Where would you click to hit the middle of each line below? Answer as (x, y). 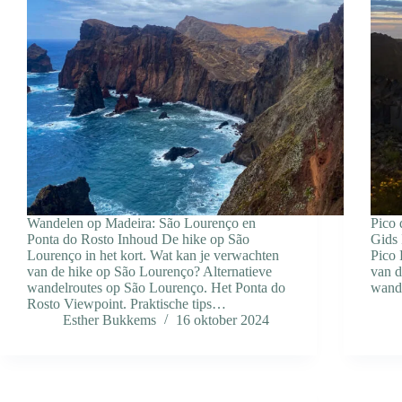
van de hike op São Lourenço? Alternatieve (149, 272)
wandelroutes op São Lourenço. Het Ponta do (156, 288)
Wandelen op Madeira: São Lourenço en (141, 223)
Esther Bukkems (109, 320)
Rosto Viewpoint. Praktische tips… (127, 304)
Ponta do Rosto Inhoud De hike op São (138, 240)
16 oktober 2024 (223, 320)
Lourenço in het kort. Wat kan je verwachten (153, 256)
